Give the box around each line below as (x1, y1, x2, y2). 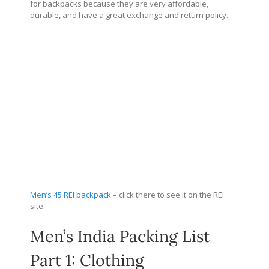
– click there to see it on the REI (111, 189, 224, 200)
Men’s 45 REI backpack (30, 189, 111, 200)
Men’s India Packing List (30, 225, 210, 246)
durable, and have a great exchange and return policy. (30, 9, 228, 20)
